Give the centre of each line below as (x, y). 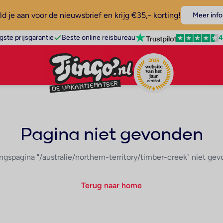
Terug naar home (111, 185)
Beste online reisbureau (98, 38)
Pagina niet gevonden (111, 135)
